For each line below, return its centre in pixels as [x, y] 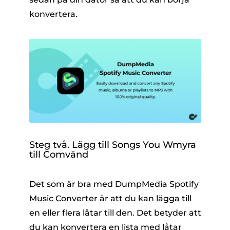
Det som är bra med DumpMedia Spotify [114, 184]
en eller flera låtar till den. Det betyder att [115, 213]
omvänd [69, 155]
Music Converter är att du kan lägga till [110, 199]
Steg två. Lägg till [70, 145]
